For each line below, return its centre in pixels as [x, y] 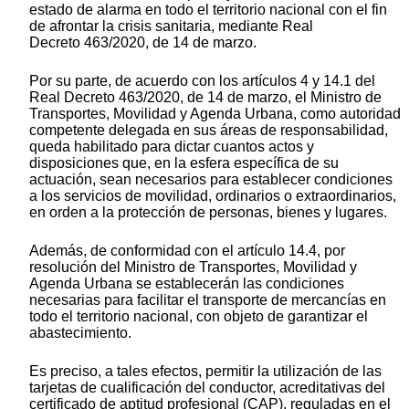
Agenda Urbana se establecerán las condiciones [187, 284]
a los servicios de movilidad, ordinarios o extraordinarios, [213, 196]
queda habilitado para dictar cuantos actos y [172, 147]
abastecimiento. [80, 333]
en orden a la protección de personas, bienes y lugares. [208, 213]
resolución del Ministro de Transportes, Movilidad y [193, 267]
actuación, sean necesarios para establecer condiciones [211, 180]
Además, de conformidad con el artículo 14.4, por [187, 251]
